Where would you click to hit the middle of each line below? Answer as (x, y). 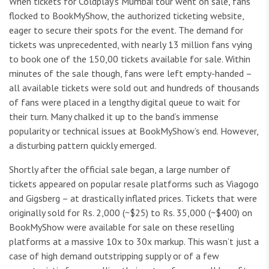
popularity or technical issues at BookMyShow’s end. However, (134, 131)
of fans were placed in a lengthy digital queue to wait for (125, 102)
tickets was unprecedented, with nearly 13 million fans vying (131, 45)
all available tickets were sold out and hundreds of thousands (134, 88)
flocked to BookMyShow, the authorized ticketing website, (126, 16)
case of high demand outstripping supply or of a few (114, 256)
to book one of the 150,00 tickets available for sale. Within (130, 59)
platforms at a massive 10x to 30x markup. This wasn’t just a (134, 242)
